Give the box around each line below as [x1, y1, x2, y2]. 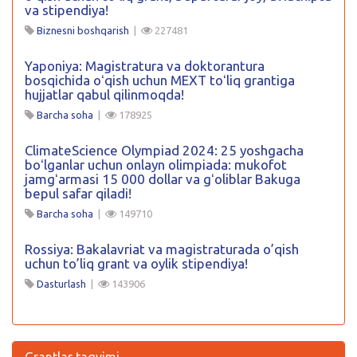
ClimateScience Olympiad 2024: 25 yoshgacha [25, 143, 304, 158]
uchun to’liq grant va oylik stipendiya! [25, 256, 248, 271]
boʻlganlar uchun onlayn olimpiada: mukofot [25, 157, 287, 172]
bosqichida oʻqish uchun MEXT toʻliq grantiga [25, 73, 295, 88]
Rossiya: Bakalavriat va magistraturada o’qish [25, 241, 299, 257]
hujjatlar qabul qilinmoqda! [25, 87, 184, 102]
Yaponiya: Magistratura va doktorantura [25, 58, 265, 73]
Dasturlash [37, 278, 86, 289]
